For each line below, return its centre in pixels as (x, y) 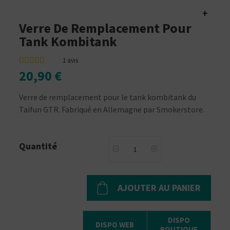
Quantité (38, 146)
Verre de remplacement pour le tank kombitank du (108, 97)
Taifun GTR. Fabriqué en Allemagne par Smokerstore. (112, 110)
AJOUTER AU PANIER (159, 188)
